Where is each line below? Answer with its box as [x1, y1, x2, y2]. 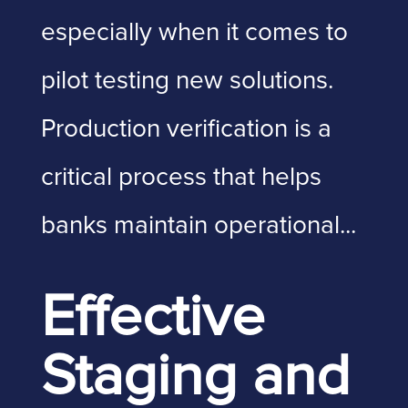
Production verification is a [40, 117, 331, 142]
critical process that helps [40, 165, 321, 190]
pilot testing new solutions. [40, 68, 333, 94]
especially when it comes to [40, 20, 348, 46]
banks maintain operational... [40, 213, 356, 239]
